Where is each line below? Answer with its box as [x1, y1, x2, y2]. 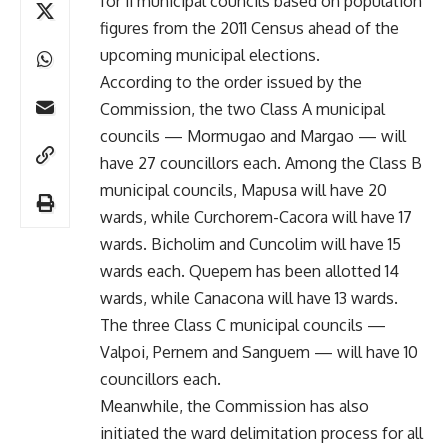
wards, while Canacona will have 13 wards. [100, 287, 398, 308]
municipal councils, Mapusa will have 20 [100, 179, 387, 200]
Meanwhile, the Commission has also [100, 395, 369, 416]
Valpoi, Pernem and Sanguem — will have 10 [100, 341, 418, 362]
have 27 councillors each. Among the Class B [100, 152, 422, 173]
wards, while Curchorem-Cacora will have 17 [100, 206, 412, 227]
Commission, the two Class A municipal [100, 98, 385, 119]
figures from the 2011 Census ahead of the [100, 17, 399, 38]
